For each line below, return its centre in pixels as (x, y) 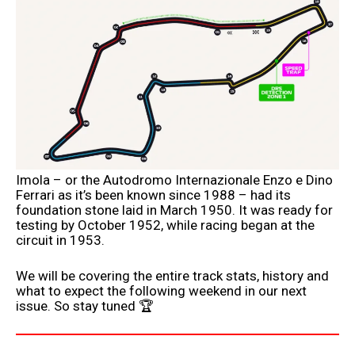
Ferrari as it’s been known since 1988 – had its (153, 195)
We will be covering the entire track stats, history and (172, 275)
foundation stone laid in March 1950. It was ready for (174, 210)
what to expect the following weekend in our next (161, 290)
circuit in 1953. (60, 240)
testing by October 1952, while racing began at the (165, 225)
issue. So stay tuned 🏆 (85, 305)
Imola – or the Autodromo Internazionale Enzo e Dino (174, 180)
